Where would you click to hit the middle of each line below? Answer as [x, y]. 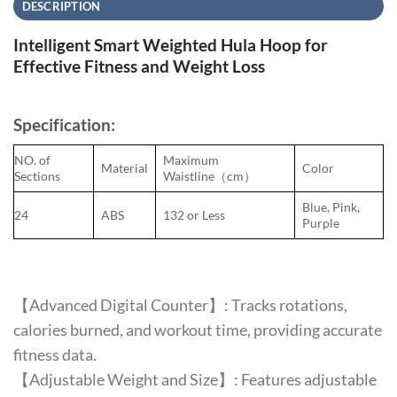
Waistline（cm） [210, 175]
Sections [37, 175]
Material [125, 167]
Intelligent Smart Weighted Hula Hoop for [171, 45]
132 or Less [194, 214]
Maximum [191, 160]
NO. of [32, 160]
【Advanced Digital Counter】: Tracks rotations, [180, 306]
